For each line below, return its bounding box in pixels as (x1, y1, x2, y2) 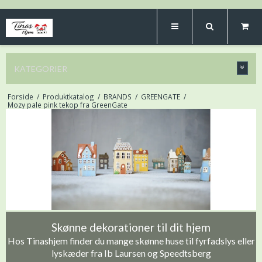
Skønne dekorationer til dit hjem (51, 220, 211, 234)
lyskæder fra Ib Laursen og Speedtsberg (51, 247, 211, 258)
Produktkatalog (42, 92, 94, 101)
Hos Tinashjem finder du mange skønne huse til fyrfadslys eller (7, 235, 255, 246)
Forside (7, 92, 33, 101)
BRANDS (103, 92, 132, 101)
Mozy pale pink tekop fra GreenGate (7, 100, 127, 109)
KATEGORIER (14, 64, 67, 74)
